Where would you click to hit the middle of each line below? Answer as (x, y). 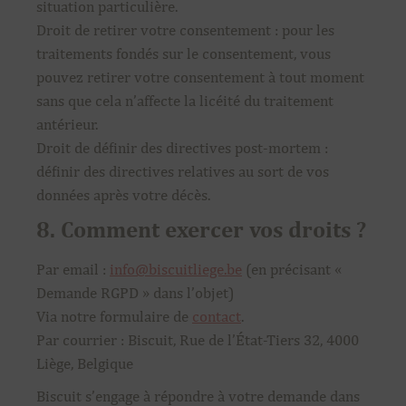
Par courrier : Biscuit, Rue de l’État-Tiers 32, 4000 (198, 340)
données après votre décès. (123, 195)
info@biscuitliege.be (176, 269)
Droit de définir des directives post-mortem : (182, 148)
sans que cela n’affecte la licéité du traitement (185, 101)
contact (217, 316)
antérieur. (67, 124)
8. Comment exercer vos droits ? (201, 229)
